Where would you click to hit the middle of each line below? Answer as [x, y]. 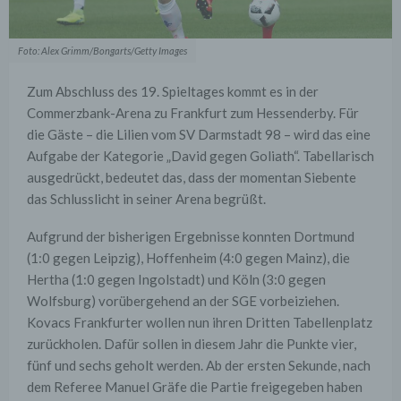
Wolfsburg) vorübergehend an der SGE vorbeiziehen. [183, 301]
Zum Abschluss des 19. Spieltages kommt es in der [173, 92]
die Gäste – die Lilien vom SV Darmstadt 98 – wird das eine [199, 135]
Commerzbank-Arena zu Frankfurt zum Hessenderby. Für [193, 113]
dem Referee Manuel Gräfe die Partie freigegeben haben [195, 387]
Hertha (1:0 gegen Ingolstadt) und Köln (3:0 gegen [176, 280]
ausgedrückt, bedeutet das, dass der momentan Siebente [192, 178]
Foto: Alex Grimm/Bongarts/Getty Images [102, 51]
